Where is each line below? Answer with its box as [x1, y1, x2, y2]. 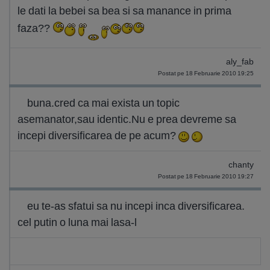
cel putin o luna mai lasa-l [17, 215, 137, 229]
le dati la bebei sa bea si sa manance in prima [17, 4, 231, 17]
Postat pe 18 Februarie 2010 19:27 [158, 172, 254, 180]
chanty [228, 160, 254, 170]
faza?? [17, 21, 52, 36]
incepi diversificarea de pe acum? [17, 128, 178, 142]
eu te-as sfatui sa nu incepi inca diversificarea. [27, 199, 245, 213]
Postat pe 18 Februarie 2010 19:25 [158, 69, 254, 77]
